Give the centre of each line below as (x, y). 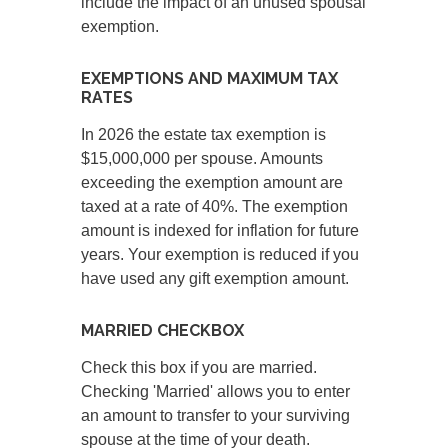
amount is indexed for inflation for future (220, 231)
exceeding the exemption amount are (212, 183)
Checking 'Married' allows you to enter (216, 392)
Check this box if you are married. (199, 368)
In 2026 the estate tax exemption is (204, 135)
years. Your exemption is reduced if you (220, 255)
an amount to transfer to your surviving (216, 416)
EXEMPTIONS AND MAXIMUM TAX (210, 79)
